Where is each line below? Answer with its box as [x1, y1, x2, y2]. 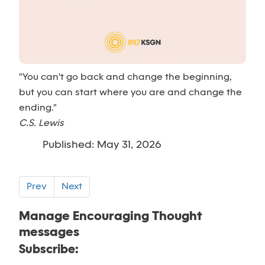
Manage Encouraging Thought [19, 210, 202, 224]
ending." [19, 103, 57, 113]
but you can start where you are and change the [19, 88, 242, 98]
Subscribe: [19, 244, 79, 257]
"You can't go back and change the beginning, [19, 72, 232, 82]
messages [19, 226, 79, 240]
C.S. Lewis [19, 118, 64, 128]
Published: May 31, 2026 [43, 140, 161, 151]
